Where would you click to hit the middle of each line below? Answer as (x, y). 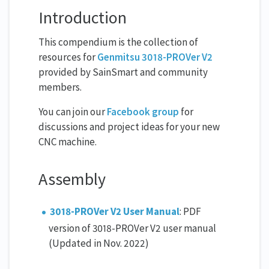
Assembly (72, 179)
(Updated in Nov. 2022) (99, 243)
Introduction (83, 18)
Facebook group (143, 112)
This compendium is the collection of (118, 42)
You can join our (73, 112)
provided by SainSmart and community (123, 72)
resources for (68, 57)
